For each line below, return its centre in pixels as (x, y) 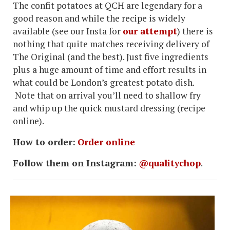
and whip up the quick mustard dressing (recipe (109, 108)
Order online (106, 142)
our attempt (150, 31)
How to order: (44, 142)
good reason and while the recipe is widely (99, 18)
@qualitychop (170, 163)
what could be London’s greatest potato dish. (103, 82)
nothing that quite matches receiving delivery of (111, 44)
